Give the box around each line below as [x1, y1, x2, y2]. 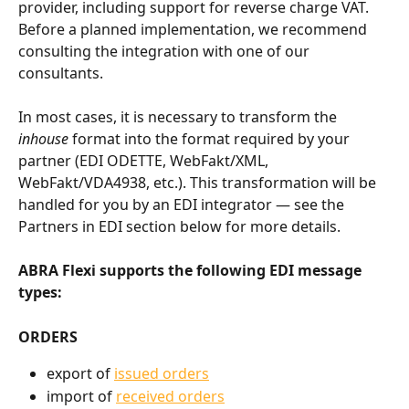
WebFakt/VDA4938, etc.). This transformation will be [18, 172, 380, 193]
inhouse [18, 128, 68, 149]
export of [47, 363, 114, 384]
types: [18, 282, 62, 303]
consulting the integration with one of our [18, 40, 313, 61]
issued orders [114, 363, 209, 384]
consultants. [18, 62, 103, 83]
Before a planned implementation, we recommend [18, 18, 371, 39]
